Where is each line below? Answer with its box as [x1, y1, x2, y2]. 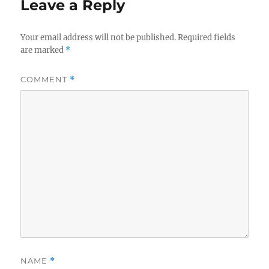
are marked [20, 45, 66, 56]
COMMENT [20, 74, 70, 85]
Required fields [178, 32, 236, 43]
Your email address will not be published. [20, 32, 177, 43]
